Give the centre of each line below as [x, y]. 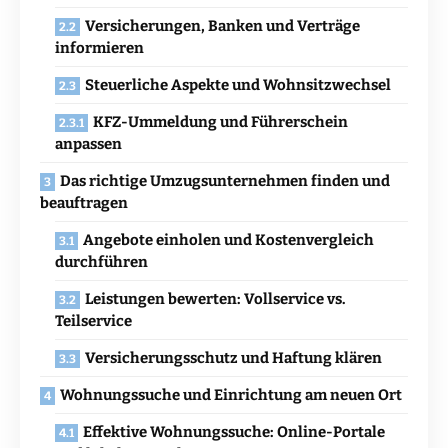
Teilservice [93, 321]
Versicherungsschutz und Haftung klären [233, 358]
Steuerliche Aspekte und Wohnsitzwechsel [238, 85]
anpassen [88, 144]
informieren [99, 48]
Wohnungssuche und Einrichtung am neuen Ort [231, 395]
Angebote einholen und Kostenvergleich [228, 240]
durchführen [101, 262]
